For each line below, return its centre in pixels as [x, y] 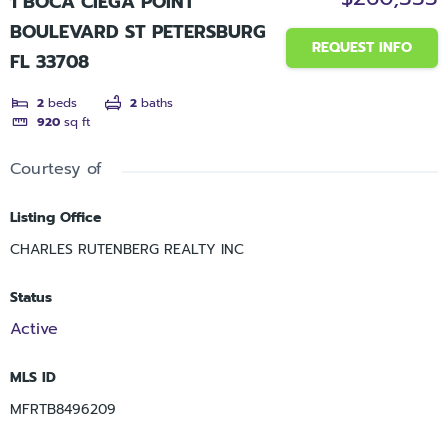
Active [34, 329]
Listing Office [55, 218]
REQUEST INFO [362, 48]
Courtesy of [56, 169]
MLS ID [33, 378]
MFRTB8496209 [63, 410]
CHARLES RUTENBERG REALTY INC [127, 250]
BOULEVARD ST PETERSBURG [138, 32]
